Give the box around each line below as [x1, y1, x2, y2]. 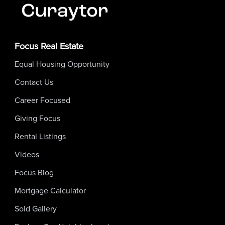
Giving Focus [15, 112, 60, 124]
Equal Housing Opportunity [15, 58, 109, 70]
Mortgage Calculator [15, 184, 86, 196]
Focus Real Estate [15, 39, 83, 53]
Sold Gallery [15, 202, 57, 214]
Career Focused [15, 94, 70, 106]
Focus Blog [15, 166, 54, 178]
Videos [15, 148, 39, 160]
